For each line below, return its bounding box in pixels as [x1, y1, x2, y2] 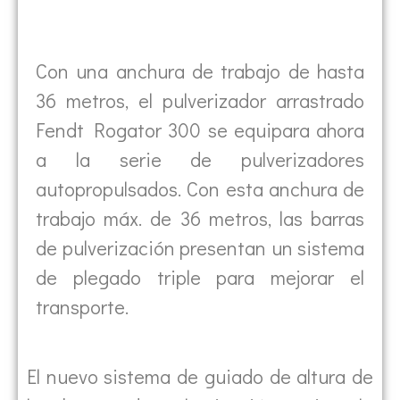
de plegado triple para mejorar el [36, 263, 364, 290]
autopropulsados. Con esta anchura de [36, 175, 364, 202]
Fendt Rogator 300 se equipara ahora [36, 116, 364, 143]
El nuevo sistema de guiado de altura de [27, 363, 373, 390]
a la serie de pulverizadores [36, 146, 364, 172]
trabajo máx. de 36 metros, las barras [36, 204, 364, 231]
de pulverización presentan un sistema [36, 234, 364, 261]
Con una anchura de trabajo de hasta [36, 57, 364, 84]
